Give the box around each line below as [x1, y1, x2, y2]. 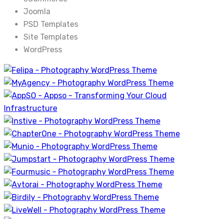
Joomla [23, 7, 50, 17]
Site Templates [23, 32, 78, 42]
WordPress [23, 45, 62, 55]
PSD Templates [23, 20, 78, 29]
